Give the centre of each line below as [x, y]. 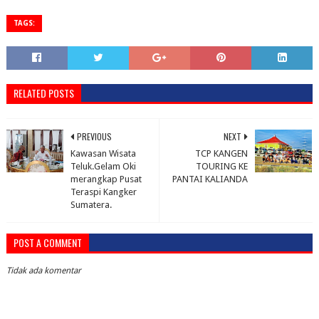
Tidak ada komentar [43, 271]
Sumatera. [91, 205]
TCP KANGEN [222, 153]
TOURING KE [222, 166]
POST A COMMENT [47, 242]
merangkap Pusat [106, 179]
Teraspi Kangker [103, 192]
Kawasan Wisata [103, 153]
